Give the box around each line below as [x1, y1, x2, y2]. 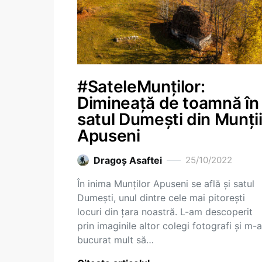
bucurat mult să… [77, 234, 154, 246]
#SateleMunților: [77, 77, 205, 96]
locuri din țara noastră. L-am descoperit [77, 206, 253, 218]
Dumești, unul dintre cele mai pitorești [77, 192, 245, 204]
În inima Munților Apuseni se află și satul [77, 178, 254, 189]
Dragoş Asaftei [94, 154, 162, 166]
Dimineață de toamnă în [77, 93, 259, 113]
